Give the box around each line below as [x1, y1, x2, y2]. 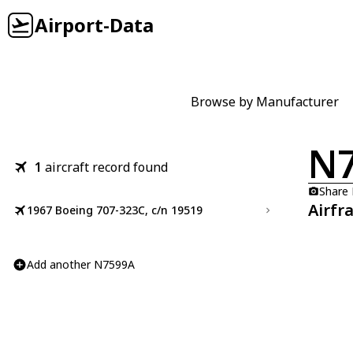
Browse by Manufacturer [191, 93, 339, 110]
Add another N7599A [27, 257, 135, 272]
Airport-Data [35, 12, 154, 38]
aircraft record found [45, 158, 168, 176]
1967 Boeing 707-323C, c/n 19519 [27, 203, 203, 217]
